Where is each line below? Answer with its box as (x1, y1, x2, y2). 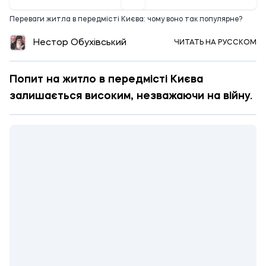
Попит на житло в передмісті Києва (9, 74, 203, 85)
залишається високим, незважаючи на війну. (9, 91, 252, 102)
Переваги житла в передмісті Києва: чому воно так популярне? (9, 16, 243, 23)
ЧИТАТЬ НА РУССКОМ (174, 39, 256, 46)
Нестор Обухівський (33, 38, 126, 47)
